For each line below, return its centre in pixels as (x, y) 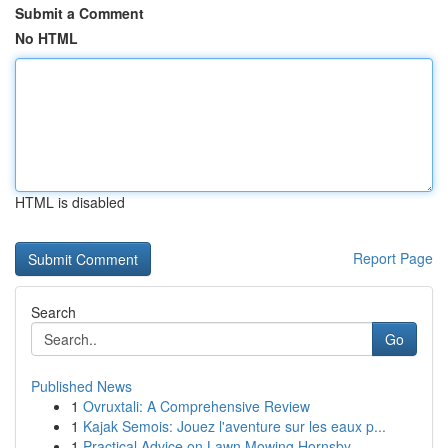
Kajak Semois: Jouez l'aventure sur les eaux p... (234, 426)
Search (53, 312)
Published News (81, 386)
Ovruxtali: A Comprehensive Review (196, 406)
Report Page (393, 258)
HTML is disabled (70, 202)
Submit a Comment (79, 13)
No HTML (46, 38)
